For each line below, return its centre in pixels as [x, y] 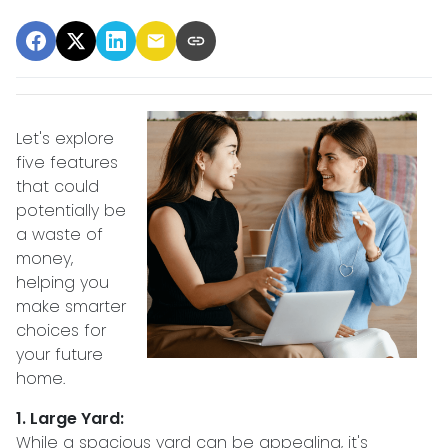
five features [67, 162]
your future [59, 354]
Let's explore [65, 138]
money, [44, 258]
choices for [61, 330]
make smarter [71, 306]
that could [57, 186]
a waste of [59, 234]
